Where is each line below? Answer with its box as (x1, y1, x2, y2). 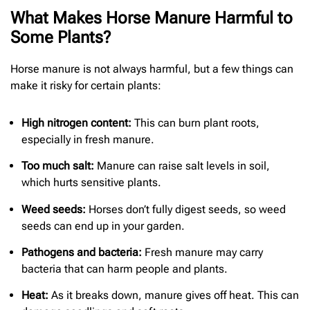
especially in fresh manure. (21, 132, 154, 146)
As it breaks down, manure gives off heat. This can (48, 289, 299, 302)
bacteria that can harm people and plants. (21, 262, 228, 275)
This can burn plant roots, (134, 116, 259, 129)
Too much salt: (21, 159, 97, 173)
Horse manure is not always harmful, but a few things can (10, 62, 293, 76)
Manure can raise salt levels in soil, (97, 159, 270, 173)
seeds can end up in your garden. (21, 219, 185, 232)
